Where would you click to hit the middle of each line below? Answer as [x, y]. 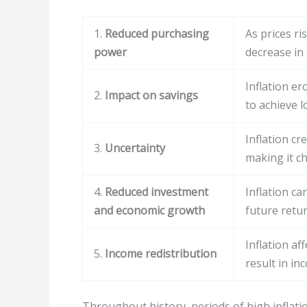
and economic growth [149, 210]
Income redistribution [161, 253]
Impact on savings [151, 95]
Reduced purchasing [157, 33]
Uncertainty [135, 148]
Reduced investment [157, 192]
